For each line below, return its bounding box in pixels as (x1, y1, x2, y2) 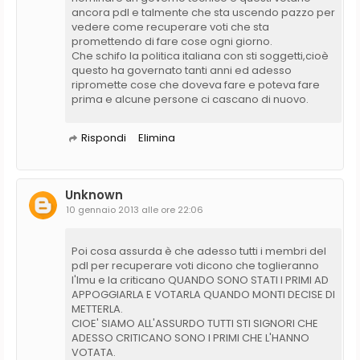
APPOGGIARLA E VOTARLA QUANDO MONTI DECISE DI (72, 286, 335, 302)
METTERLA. (72, 301, 123, 317)
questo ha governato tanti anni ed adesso (72, 62, 292, 78)
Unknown (65, 186, 123, 203)
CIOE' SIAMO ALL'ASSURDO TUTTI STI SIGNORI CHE (72, 315, 318, 331)
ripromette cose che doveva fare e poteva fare (72, 76, 320, 92)
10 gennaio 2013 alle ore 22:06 (66, 202, 203, 216)
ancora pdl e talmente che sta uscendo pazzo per (72, 4, 335, 20)
